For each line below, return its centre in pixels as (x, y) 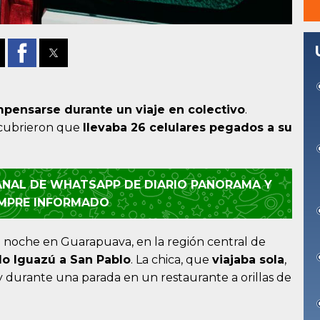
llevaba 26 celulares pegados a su (187, 128)
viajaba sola (248, 260)
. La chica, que (171, 260)
